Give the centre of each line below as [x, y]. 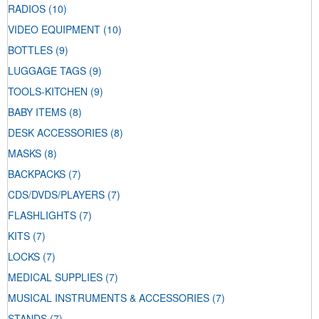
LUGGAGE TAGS [47, 71]
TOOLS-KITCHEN [48, 91]
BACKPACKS [37, 174]
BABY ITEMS [37, 112]
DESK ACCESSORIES [58, 133]
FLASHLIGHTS [42, 215]
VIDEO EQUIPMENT [54, 30]
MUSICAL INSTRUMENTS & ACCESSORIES [109, 298]
